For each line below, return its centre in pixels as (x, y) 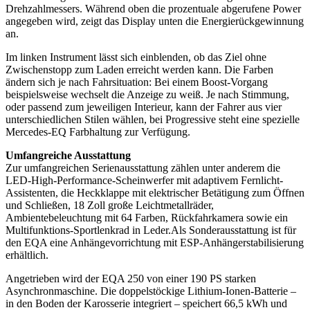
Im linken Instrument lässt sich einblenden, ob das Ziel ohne (136, 57)
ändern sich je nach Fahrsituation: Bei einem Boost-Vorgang (137, 82)
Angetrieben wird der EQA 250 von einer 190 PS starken (131, 278)
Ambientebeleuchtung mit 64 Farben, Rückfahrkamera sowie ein (147, 217)
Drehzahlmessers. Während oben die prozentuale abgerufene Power (153, 8)
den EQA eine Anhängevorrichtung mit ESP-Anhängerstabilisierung (155, 242)
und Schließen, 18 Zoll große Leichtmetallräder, (110, 205)
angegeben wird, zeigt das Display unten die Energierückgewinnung (155, 21)
